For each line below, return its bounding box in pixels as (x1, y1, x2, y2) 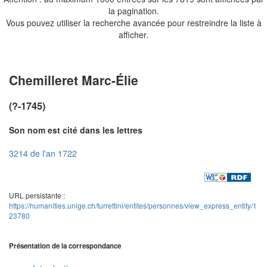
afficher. (119, 28, 148, 41)
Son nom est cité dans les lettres (9, 123, 142, 136)
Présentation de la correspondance (9, 240, 121, 251)
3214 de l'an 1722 (9, 147, 77, 159)
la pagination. (108, 4, 159, 17)
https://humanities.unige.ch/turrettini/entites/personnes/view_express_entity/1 (9, 200, 257, 211)
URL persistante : (9, 190, 65, 201)
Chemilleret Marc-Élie (9, 70, 138, 89)
